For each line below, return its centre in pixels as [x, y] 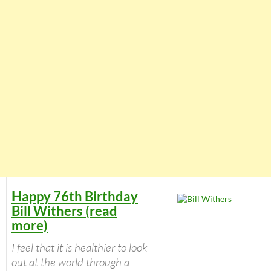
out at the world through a [70, 262]
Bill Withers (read [64, 211]
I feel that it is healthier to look [79, 248]
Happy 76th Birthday [75, 197]
